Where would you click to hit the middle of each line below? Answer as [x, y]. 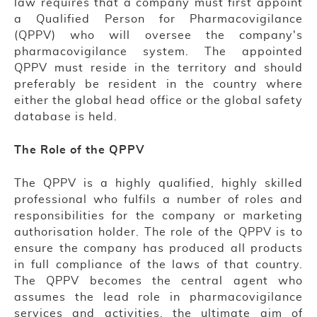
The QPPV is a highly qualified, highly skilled [158, 184]
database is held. [66, 117]
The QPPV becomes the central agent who [158, 281]
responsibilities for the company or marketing [158, 216]
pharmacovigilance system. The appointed [158, 52]
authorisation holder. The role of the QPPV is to [158, 232]
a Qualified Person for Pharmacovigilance [158, 19]
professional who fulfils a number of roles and [158, 200]
